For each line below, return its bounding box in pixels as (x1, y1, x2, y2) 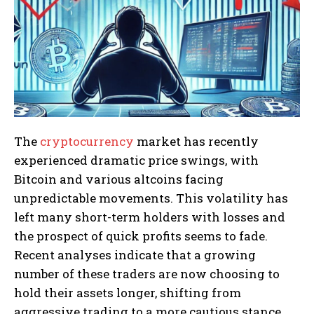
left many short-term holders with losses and (14, 208, 285, 225)
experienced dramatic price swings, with (14, 151, 259, 168)
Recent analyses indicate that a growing (14, 246, 256, 263)
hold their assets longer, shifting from (14, 284, 241, 301)
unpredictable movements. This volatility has (14, 189, 288, 206)
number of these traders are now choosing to (14, 265, 280, 282)
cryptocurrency (40, 132, 134, 149)
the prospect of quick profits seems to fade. (14, 227, 268, 244)
